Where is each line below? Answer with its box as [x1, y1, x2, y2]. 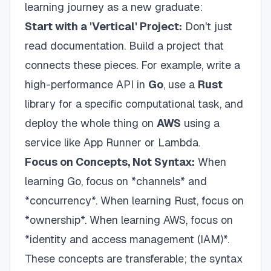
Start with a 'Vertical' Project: [25, 19, 182, 33]
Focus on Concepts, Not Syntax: [25, 155, 195, 169]
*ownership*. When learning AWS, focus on [25, 213, 233, 227]
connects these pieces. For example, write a [25, 58, 240, 72]
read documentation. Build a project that [25, 39, 224, 53]
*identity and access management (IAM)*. [25, 232, 229, 246]
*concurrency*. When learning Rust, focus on [25, 194, 244, 207]
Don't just [182, 19, 232, 33]
